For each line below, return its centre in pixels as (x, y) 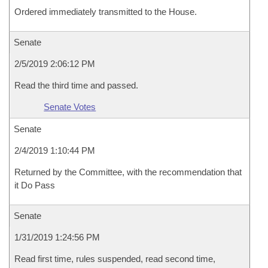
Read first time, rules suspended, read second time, (115, 259)
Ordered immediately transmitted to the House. (106, 12)
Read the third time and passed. (76, 85)
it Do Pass (35, 185)
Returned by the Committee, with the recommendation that (128, 172)
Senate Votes (70, 107)
